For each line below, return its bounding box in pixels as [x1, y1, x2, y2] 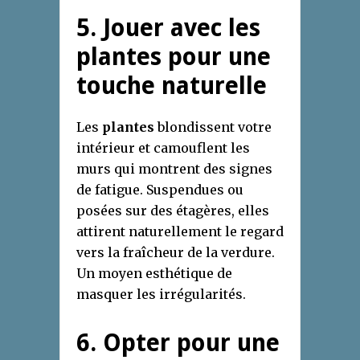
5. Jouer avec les [76, 14, 260, 43]
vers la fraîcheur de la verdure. [76, 244, 275, 261]
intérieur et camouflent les [76, 140, 250, 157]
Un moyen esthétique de [76, 265, 232, 282]
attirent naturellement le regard [76, 223, 284, 240]
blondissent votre [154, 119, 272, 136]
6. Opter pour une [76, 329, 280, 358]
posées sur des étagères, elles [76, 202, 269, 219]
